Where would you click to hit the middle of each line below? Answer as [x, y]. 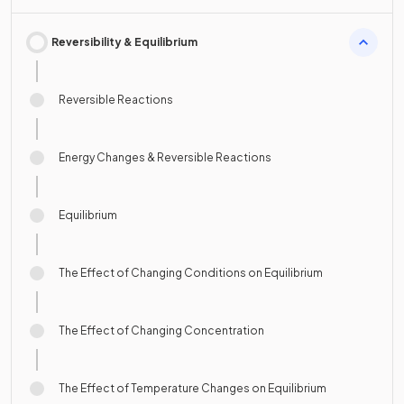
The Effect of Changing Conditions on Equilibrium [191, 272]
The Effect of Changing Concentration [161, 330]
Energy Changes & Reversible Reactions [165, 157]
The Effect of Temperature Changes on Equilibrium [193, 388]
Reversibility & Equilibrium [124, 41]
